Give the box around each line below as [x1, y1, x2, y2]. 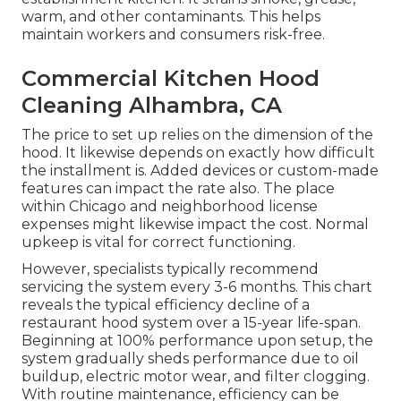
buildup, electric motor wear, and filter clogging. [21, 368, 370, 386]
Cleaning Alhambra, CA [21, 92, 282, 119]
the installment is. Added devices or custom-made [21, 162, 379, 180]
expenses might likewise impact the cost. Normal [21, 216, 369, 234]
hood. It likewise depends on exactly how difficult [21, 144, 375, 162]
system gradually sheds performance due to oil [21, 350, 359, 368]
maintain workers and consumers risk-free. [21, 26, 325, 44]
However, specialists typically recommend [21, 260, 319, 278]
